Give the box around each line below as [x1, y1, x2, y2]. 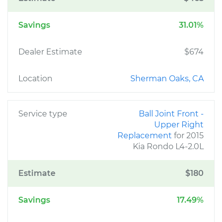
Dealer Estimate [18, 47, 82, 56]
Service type [18, 109, 67, 118]
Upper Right [154, 120, 204, 129]
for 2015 [174, 131, 204, 140]
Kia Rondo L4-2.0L [133, 142, 204, 151]
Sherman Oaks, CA [130, 74, 204, 83]
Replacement [117, 131, 174, 140]
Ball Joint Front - [139, 109, 204, 118]
